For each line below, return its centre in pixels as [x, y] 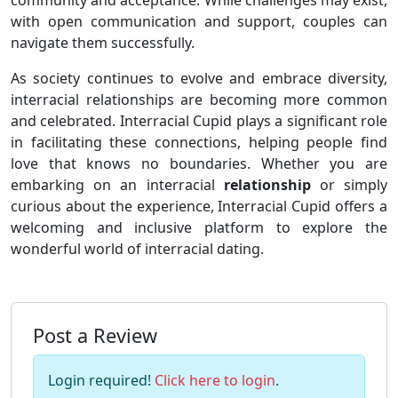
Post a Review [95, 336]
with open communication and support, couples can [199, 22]
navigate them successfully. [103, 43]
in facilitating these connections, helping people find [199, 143]
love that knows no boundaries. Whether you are [199, 164]
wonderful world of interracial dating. [137, 249]
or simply [349, 185]
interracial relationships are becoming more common [199, 100]
